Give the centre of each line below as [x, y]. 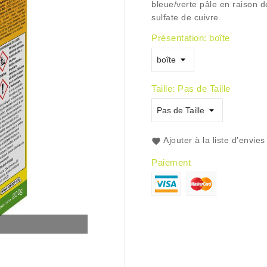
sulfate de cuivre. [186, 17]
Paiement [171, 162]
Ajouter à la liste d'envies [214, 140]
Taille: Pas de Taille [191, 89]
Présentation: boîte [191, 38]
